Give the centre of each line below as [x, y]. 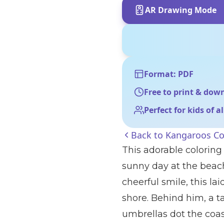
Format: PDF [169, 74]
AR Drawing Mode [181, 10]
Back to [148, 135]
